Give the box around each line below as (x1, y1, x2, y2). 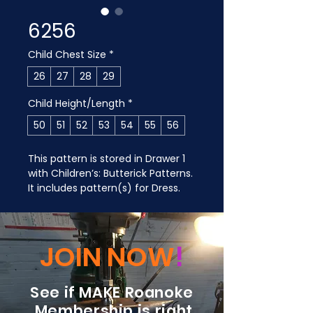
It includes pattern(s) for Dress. (28, 181, 180, 195)
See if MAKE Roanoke (26, 282, 198, 303)
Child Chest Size (28, 48, 106, 61)
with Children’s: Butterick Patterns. (28, 166, 196, 180)
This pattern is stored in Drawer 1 (28, 152, 188, 166)
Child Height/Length (28, 96, 125, 110)
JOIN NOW (40, 238, 175, 275)
